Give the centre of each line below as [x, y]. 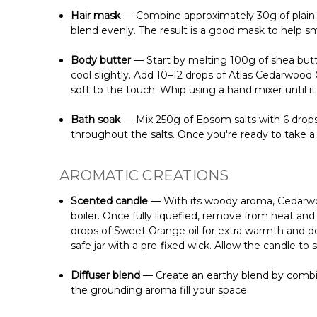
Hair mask [96, 16]
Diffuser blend [107, 276]
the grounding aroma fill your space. [160, 290]
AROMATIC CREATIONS [144, 176]
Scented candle [110, 201]
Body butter [103, 60]
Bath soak [97, 120]
